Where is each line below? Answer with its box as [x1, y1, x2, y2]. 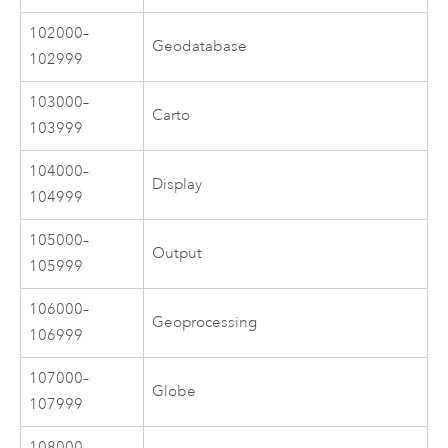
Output [152, 243, 203, 263]
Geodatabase [152, 36, 248, 56]
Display [152, 174, 203, 194]
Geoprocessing [152, 312, 258, 332]
